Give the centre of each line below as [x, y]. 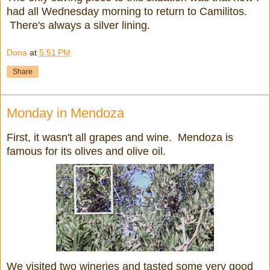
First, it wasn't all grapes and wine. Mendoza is [120, 137]
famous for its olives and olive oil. [86, 151]
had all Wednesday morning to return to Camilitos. [127, 12]
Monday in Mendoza [65, 113]
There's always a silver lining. [78, 26]
